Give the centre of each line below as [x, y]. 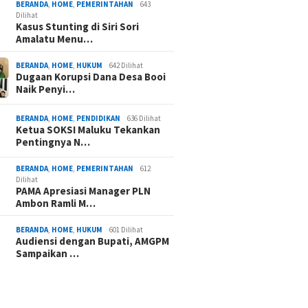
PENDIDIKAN [99, 119]
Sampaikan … [48, 254]
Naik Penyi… [46, 89]
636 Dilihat [144, 119]
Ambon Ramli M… [56, 203]
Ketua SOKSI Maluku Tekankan [88, 130]
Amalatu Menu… [55, 39]
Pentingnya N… [53, 142]
